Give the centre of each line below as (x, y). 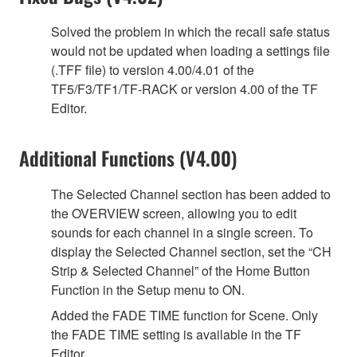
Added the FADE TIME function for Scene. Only (184, 315)
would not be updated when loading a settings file (190, 50)
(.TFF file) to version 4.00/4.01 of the (153, 69)
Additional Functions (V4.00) (128, 157)
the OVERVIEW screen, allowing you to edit (174, 213)
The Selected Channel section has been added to (191, 194)
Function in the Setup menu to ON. (148, 289)
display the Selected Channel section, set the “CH (191, 251)
